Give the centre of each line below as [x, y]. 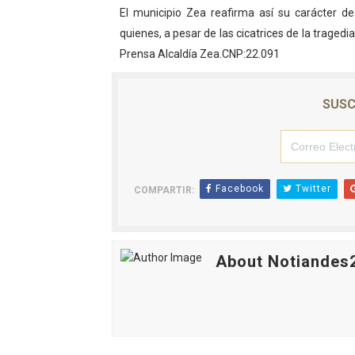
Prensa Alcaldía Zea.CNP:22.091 [199, 54]
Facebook [238, 189]
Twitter [311, 189]
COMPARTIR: [164, 191]
